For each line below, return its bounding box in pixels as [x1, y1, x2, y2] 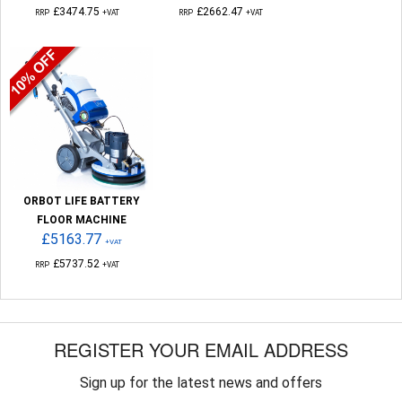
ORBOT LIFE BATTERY [23, 194, 140, 207]
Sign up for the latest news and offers [80, 373, 322, 391]
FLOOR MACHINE [37, 213, 127, 226]
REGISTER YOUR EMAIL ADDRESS [54, 336, 348, 363]
